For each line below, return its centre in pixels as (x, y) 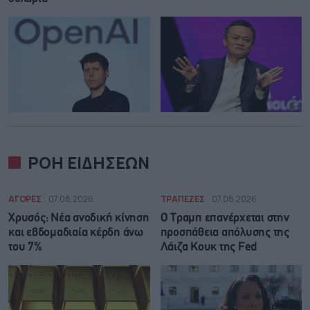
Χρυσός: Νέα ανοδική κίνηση (79, 218)
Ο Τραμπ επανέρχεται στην (225, 218)
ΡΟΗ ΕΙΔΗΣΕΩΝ (89, 162)
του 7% (25, 247)
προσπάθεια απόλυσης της (225, 232)
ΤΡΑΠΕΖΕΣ (182, 199)
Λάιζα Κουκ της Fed (208, 247)
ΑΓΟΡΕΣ (25, 199)
